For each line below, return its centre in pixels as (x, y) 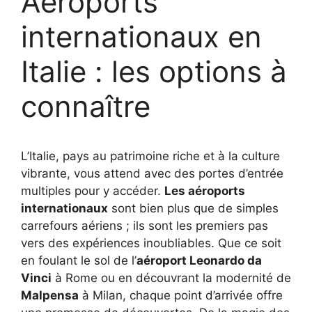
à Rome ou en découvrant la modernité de (171, 278)
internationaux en (141, 37)
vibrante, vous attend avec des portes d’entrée (152, 174)
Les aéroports (205, 191)
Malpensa (50, 296)
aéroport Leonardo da (199, 261)
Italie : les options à (154, 72)
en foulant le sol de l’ (79, 261)
